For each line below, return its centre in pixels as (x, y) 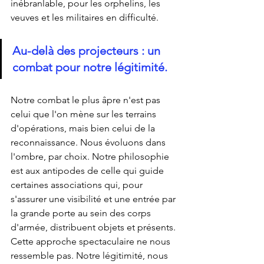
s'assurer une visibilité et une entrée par (94, 199)
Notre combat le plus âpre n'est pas (87, 100)
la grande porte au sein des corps (82, 213)
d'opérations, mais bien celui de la (84, 128)
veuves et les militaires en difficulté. (85, 17)
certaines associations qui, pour (78, 184)
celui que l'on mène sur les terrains (85, 114)
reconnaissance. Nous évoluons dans (89, 142)
